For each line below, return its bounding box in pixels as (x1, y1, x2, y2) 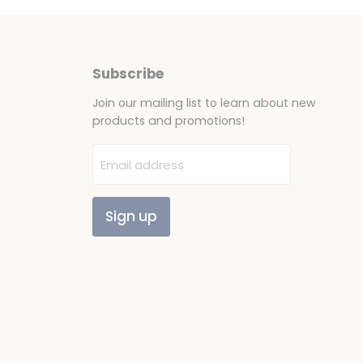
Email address (100, 156, 184, 173)
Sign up (105, 207, 157, 227)
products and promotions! (92, 112, 245, 129)
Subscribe (92, 63, 164, 83)
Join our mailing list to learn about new (92, 94, 316, 111)
